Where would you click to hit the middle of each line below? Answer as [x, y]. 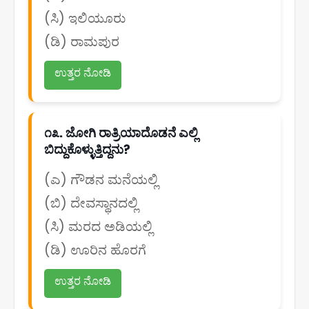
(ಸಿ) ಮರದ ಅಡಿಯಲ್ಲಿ [98, 227]
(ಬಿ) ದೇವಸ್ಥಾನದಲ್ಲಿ [91, 203]
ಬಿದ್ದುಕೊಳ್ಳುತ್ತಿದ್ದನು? [87, 149]
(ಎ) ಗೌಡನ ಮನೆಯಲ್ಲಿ [101, 180]
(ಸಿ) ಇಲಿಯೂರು [85, 18]
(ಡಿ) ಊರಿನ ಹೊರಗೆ [95, 250]
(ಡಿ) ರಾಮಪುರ [82, 42]
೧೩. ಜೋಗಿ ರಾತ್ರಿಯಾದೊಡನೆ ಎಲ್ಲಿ [121, 133]
